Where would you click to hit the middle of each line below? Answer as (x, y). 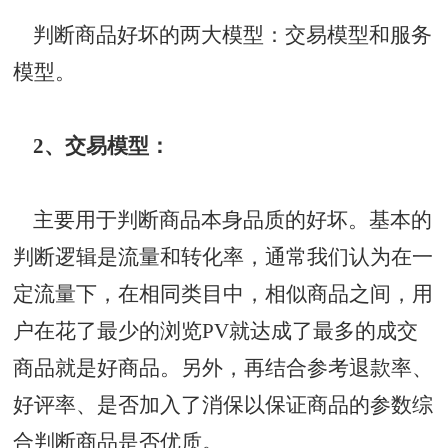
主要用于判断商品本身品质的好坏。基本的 (223, 219)
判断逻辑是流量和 (97, 256)
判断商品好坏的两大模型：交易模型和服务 (223, 34)
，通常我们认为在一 (339, 256)
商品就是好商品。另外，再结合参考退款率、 (223, 367)
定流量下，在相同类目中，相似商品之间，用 (223, 293)
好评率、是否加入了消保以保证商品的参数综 (223, 404)
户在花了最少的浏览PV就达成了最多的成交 (216, 330)
